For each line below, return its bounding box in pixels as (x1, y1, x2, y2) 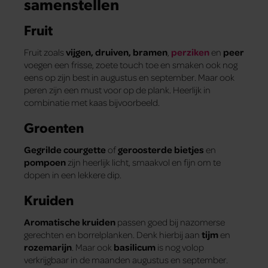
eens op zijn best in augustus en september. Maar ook (24, 71, 234, 83)
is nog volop (156, 241, 204, 254)
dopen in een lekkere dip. (24, 168, 121, 181)
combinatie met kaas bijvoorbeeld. (24, 96, 160, 108)
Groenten (24, 117, 84, 136)
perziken (171, 45, 209, 58)
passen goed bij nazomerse (115, 216, 225, 229)
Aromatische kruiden (24, 216, 115, 229)
